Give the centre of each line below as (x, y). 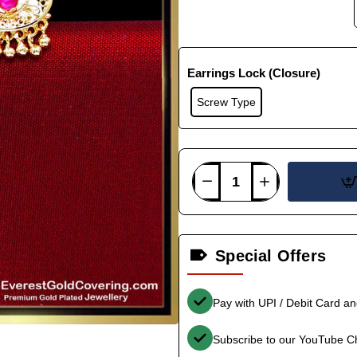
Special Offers (271, 256)
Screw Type (226, 102)
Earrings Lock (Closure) (254, 73)
